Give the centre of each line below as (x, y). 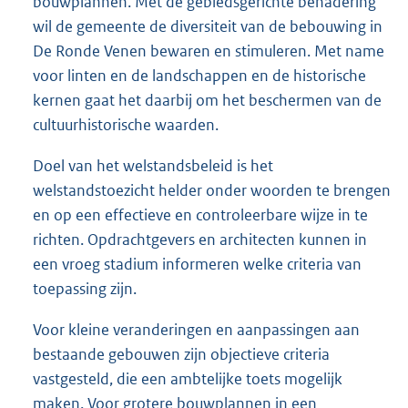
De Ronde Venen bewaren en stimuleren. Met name (209, 51)
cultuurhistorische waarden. (126, 125)
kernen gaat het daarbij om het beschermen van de (207, 101)
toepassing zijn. (85, 289)
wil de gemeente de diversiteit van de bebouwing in (208, 27)
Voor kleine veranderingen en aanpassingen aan (196, 330)
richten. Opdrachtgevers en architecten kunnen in (200, 240)
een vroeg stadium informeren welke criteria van (197, 265)
